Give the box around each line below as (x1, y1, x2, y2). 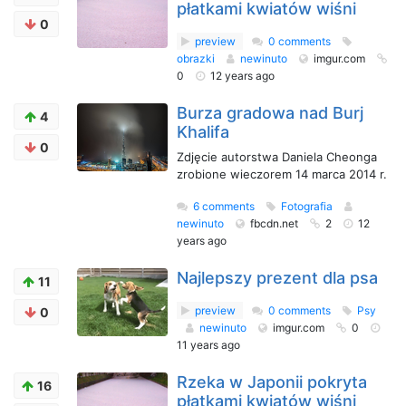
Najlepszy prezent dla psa (177, 268, 378, 287)
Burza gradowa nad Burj (177, 103, 363, 122)
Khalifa (177, 122, 229, 141)
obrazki (177, 52, 217, 65)
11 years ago (177, 338, 240, 352)
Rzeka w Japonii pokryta (177, 372, 367, 391)
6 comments (193, 199, 255, 213)
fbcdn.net (250, 217, 301, 230)
